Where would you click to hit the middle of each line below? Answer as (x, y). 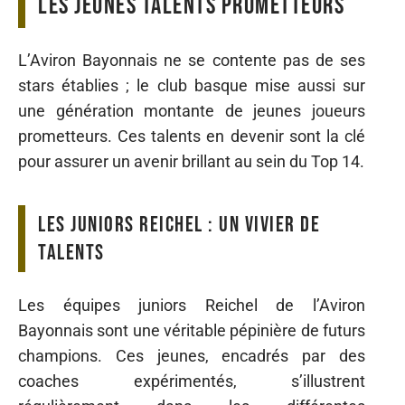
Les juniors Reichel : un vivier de (179, 225)
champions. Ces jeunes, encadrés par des (192, 355)
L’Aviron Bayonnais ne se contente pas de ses (192, 61)
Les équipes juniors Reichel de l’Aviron (192, 305)
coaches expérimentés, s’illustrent (192, 381)
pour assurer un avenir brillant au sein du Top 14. (191, 162)
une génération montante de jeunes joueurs (192, 111)
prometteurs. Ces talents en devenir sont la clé (192, 137)
